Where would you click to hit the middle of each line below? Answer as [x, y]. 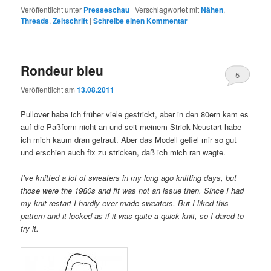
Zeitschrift [70, 21]
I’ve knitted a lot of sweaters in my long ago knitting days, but [129, 177]
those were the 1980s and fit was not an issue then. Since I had [132, 190]
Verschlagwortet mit [167, 10]
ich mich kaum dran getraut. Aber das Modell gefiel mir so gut [129, 139]
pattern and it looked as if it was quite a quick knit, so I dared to [132, 215]
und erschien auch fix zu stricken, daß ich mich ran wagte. [123, 152]
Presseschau [107, 10]
